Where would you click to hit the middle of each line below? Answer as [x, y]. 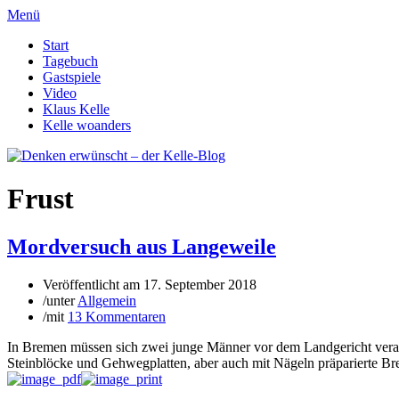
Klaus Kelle [76, 109]
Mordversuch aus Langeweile [142, 246]
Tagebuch [70, 61]
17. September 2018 [200, 284]
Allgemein [107, 300]
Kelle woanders [87, 125]
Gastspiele [72, 77]
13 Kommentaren [117, 316]
